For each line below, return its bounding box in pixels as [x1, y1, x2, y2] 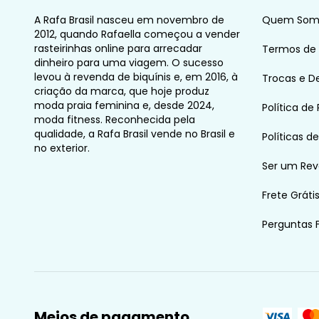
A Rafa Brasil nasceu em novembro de [34, 12, 224, 27]
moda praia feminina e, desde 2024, [34, 98, 214, 113]
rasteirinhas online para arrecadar [34, 41, 202, 56]
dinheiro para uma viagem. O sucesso [34, 55, 224, 70]
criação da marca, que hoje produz [34, 83, 209, 98]
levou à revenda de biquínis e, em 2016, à [34, 69, 238, 84]
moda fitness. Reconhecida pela [34, 112, 195, 127]
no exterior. [34, 140, 90, 155]
